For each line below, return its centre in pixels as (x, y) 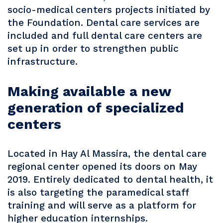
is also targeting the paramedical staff (98, 193)
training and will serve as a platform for (102, 206)
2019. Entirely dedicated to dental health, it (110, 180)
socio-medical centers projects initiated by (109, 10)
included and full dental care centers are (105, 36)
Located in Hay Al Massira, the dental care (107, 154)
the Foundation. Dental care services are (104, 23)
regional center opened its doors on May (102, 167)
